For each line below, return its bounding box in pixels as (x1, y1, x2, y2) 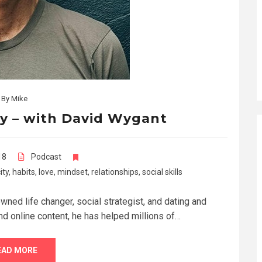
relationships (91, 167, 139, 177)
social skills (142, 167, 182, 177)
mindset (57, 167, 88, 177)
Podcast (31, 151, 61, 161)
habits (12, 167, 35, 177)
